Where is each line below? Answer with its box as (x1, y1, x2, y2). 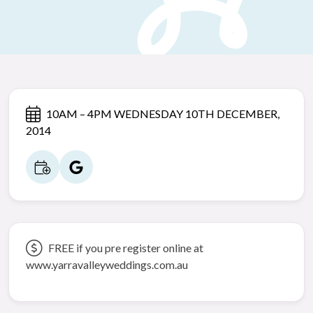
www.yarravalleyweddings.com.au (26, 257, 188, 271)
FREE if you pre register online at (48, 240, 203, 254)
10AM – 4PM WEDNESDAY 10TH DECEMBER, (46, 106, 279, 120)
